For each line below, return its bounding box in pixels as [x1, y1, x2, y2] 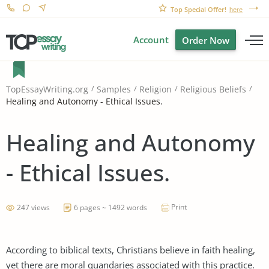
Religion [139, 83, 172, 95]
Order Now [182, 34, 229, 46]
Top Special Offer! [171, 5, 226, 14]
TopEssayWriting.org [6, 83, 88, 95]
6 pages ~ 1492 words [74, 202, 147, 213]
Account [133, 34, 169, 46]
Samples [97, 83, 131, 95]
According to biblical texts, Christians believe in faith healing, [6, 243, 255, 256]
